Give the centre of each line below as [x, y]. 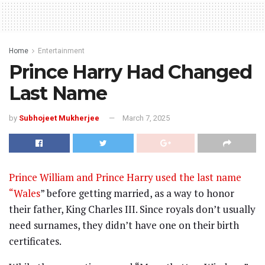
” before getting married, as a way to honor [137, 193]
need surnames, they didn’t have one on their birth [124, 225]
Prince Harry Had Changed [130, 72]
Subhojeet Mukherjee [59, 118]
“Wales [25, 193]
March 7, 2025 [146, 118]
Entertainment [61, 51]
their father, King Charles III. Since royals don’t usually [132, 209]
